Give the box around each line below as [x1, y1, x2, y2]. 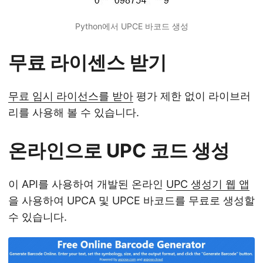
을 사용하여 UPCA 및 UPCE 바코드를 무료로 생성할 [8, 194, 255, 207]
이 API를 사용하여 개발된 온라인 [8, 178, 166, 190]
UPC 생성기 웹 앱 [166, 178, 249, 190]
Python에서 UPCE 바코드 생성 [75, 21, 188, 31]
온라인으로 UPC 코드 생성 [8, 139, 230, 162]
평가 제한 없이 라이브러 [133, 90, 251, 102]
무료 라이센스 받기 [8, 51, 167, 74]
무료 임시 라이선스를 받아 [8, 90, 133, 102]
